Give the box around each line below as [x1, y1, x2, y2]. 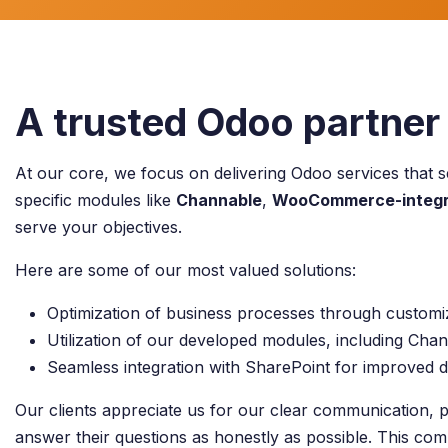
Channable [176, 190, 262, 210]
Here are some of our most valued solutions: [15, 260, 356, 280]
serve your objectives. [15, 217, 182, 237]
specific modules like [15, 190, 176, 210]
